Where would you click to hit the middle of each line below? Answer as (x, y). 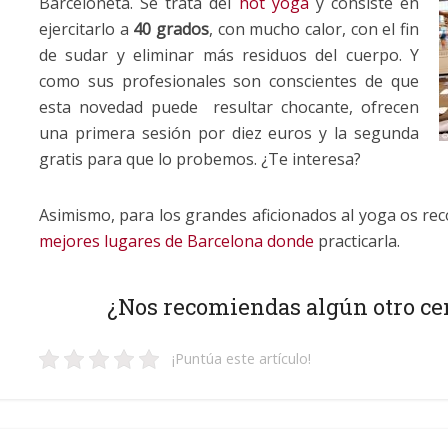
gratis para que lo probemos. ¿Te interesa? (200, 158)
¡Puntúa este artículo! (241, 358)
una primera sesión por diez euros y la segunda (229, 132)
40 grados (169, 28)
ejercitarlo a (84, 28)
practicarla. (359, 240)
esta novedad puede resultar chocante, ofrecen (229, 106)
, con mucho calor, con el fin (314, 28)
